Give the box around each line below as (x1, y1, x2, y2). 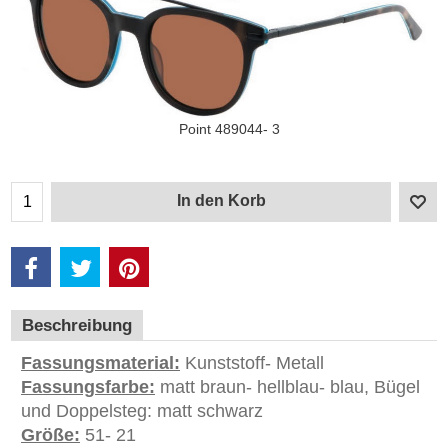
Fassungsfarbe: (21, 377, 155, 398)
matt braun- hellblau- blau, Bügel (155, 377, 420, 398)
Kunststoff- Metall (180, 353, 324, 374)
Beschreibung (22, 316, 132, 336)
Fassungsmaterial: (21, 353, 180, 374)
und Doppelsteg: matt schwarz (21, 401, 263, 422)
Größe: (21, 425, 80, 446)
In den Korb (176, 191, 266, 209)
